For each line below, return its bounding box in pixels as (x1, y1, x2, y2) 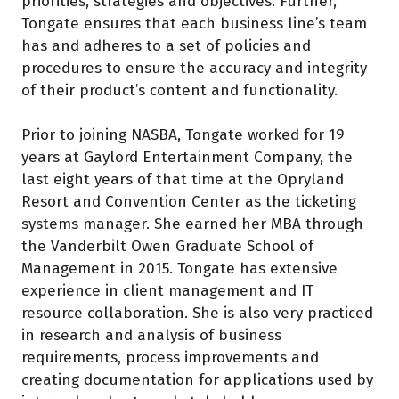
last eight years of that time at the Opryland (21, 170, 344, 190)
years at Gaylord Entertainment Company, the (21, 148, 353, 167)
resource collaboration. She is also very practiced (21, 304, 373, 323)
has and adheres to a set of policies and (21, 37, 311, 56)
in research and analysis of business (21, 326, 281, 346)
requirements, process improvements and (21, 348, 319, 368)
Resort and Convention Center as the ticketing (21, 192, 356, 212)
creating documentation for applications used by (21, 370, 373, 390)
